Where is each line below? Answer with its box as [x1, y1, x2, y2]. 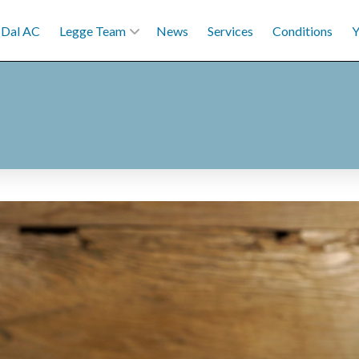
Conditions [272, 22, 333, 38]
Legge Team [58, 22, 126, 38]
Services [207, 22, 253, 38]
